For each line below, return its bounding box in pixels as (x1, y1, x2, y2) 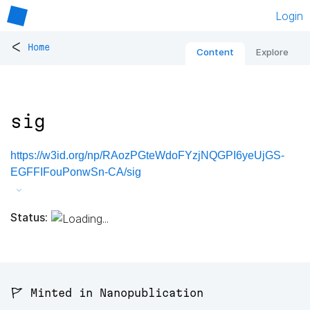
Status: (10, 210, 48, 224)
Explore (256, 46, 289, 58)
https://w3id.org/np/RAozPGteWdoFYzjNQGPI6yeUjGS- (10, 149, 284, 162)
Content (197, 46, 234, 58)
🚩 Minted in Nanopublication (10, 286, 203, 300)
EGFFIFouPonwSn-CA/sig (10, 166, 141, 179)
